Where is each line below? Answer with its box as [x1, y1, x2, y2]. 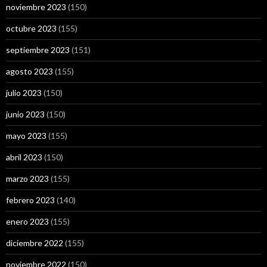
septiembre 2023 [6, 45, 70, 55]
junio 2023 [6, 109, 45, 119]
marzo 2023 [6, 173, 49, 184]
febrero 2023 [6, 195, 55, 205]
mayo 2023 [6, 131, 46, 141]
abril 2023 [6, 152, 42, 162]
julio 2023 [6, 88, 42, 98]
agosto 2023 [6, 66, 53, 76]
